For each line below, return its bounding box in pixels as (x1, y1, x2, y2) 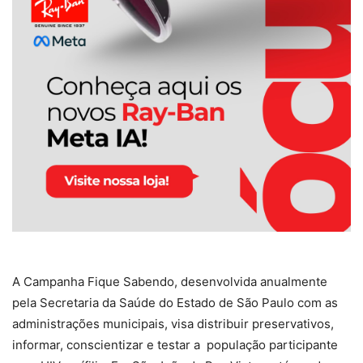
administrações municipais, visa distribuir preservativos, (12, 316, 334, 332)
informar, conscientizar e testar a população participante (12, 337, 338, 353)
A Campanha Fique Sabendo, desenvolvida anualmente (12, 274, 327, 290)
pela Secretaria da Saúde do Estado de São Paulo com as (12, 295, 338, 311)
